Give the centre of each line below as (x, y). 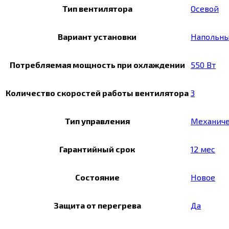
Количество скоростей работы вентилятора (97, 93)
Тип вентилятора (97, 9)
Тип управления (97, 121)
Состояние (97, 177)
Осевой (205, 9)
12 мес (203, 149)
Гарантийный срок (97, 149)
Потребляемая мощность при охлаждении (97, 65)
